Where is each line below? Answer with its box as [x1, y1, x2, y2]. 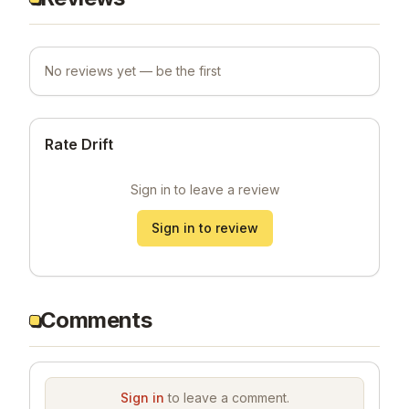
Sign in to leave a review [130, 181, 279, 197]
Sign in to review [151, 219, 258, 236]
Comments [40, 306, 152, 333]
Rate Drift [45, 134, 113, 153]
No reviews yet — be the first [45, 62, 221, 79]
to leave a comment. [163, 389, 289, 405]
